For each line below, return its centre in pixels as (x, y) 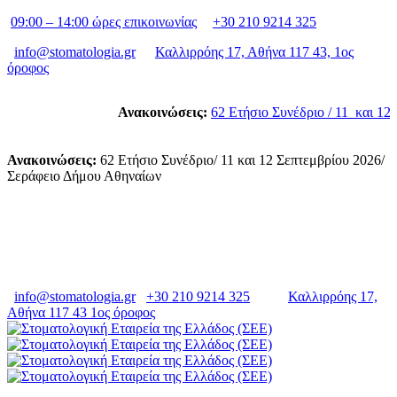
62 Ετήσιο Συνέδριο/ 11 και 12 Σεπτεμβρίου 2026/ (241, 160)
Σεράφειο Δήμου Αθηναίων (84, 176)
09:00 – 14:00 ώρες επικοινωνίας (104, 22)
